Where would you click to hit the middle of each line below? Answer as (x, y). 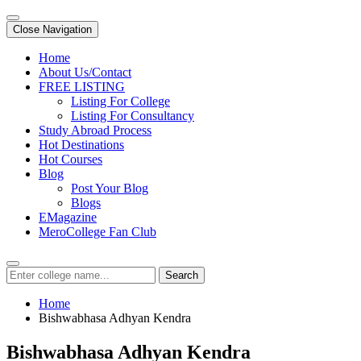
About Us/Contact (85, 72)
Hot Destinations (81, 145)
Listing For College (120, 101)
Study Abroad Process (95, 130)
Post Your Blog (110, 188)
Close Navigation (52, 29)
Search (182, 275)
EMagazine (68, 217)
